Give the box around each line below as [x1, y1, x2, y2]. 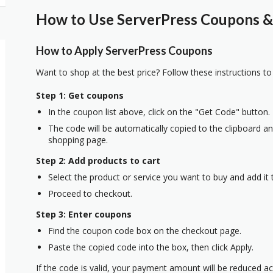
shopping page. [48, 133, 108, 146]
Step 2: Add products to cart [36, 154, 160, 166]
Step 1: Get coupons [36, 89, 124, 101]
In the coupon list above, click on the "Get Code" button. [48, 105, 270, 118]
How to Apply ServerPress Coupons [36, 43, 213, 57]
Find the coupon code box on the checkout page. [48, 224, 241, 236]
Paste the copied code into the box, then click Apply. [48, 241, 253, 253]
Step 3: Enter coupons [36, 208, 132, 220]
